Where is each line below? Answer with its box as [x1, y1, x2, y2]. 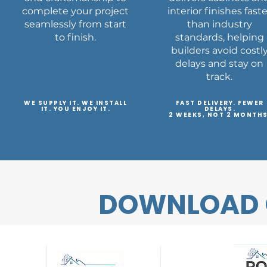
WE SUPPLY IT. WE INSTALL [24, 98, 128, 107]
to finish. [55, 32, 97, 43]
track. [206, 71, 233, 82]
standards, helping [175, 32, 264, 43]
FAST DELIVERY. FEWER [175, 98, 264, 107]
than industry [187, 18, 252, 30]
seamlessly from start [24, 18, 127, 30]
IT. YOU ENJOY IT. [41, 104, 111, 113]
